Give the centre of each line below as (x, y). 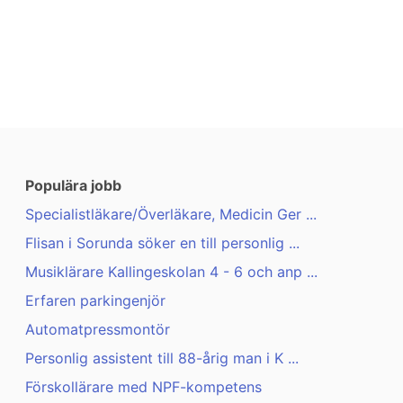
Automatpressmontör (98, 330)
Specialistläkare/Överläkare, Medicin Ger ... (171, 215)
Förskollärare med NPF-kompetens (143, 387)
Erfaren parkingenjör (95, 301)
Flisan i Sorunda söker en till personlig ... (162, 243)
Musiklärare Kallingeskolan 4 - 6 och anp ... (171, 272)
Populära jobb (73, 186)
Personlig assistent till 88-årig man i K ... (162, 358)
